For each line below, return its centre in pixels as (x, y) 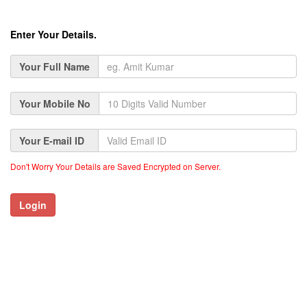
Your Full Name (54, 66)
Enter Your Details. (53, 34)
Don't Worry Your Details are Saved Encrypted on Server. (115, 166)
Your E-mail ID (54, 140)
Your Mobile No (55, 103)
